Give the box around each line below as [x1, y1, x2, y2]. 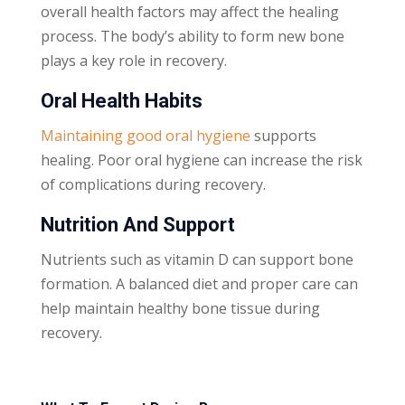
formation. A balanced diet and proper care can [40, 273, 358, 294]
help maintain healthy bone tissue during [40, 297, 320, 318]
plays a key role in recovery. [40, 50, 227, 71]
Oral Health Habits [40, 89, 202, 112]
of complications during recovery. [40, 174, 266, 194]
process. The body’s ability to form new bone [40, 25, 344, 46]
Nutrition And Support [40, 212, 235, 236]
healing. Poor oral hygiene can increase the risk [40, 149, 363, 170]
